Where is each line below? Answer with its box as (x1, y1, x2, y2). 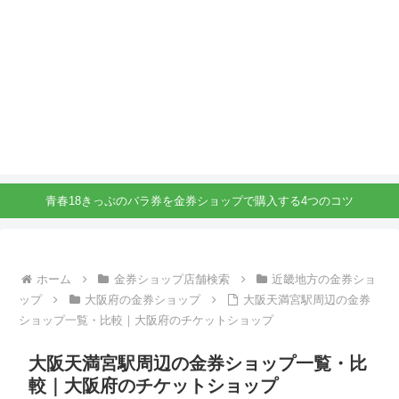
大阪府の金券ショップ (84, 292, 200, 306)
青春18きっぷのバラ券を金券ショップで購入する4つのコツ (45, 194, 354, 208)
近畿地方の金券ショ (272, 272, 377, 286)
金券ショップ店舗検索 (113, 272, 230, 286)
